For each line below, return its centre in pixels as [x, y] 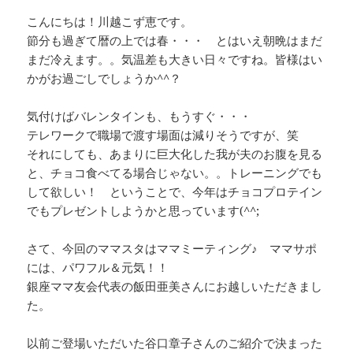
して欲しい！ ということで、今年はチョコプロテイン [175, 192]
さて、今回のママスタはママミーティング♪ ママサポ [172, 249]
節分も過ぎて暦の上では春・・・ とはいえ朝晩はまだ [175, 41]
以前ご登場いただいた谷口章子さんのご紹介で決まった [175, 343]
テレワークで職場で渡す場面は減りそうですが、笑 [163, 135]
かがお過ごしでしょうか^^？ [104, 78]
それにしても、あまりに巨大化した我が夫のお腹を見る [175, 154]
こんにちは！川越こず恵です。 [110, 22]
